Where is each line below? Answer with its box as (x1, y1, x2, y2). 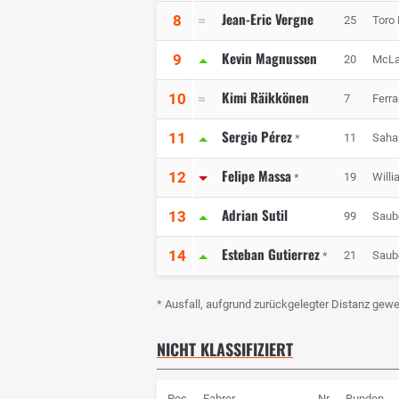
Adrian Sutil (222, 205, 288, 225)
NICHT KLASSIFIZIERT (157, 338, 293, 362)
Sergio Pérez (222, 126, 292, 147)
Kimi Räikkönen (222, 87, 309, 108)
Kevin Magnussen (222, 48, 317, 69)
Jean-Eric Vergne (222, 9, 313, 29)
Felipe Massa (222, 166, 291, 186)
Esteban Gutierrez (222, 244, 320, 265)
